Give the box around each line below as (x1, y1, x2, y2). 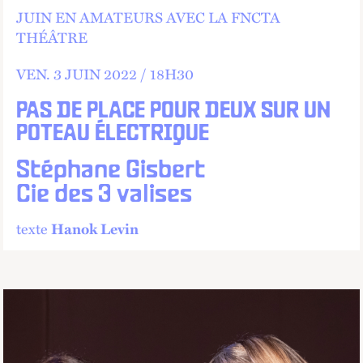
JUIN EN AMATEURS (16, 6, 163, 28)
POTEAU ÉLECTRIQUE (16, 123, 209, 145)
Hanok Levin (51, 217, 139, 239)
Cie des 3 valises (16, 183, 192, 207)
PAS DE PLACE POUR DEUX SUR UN (16, 100, 331, 122)
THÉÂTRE (16, 26, 88, 48)
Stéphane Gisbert (16, 159, 205, 182)
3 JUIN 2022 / (50, 62, 150, 84)
